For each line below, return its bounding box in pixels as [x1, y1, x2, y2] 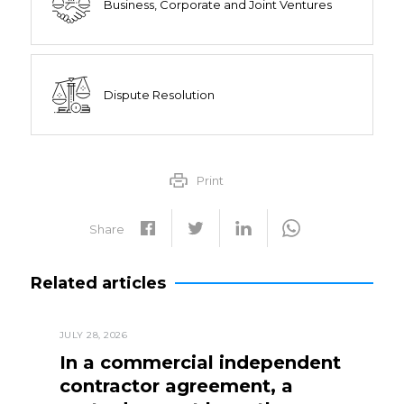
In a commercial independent [59, 352, 341, 373]
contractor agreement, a [59, 375, 293, 397]
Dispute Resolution [103, 87, 215, 102]
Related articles [30, 273, 166, 293]
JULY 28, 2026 [59, 329, 128, 341]
